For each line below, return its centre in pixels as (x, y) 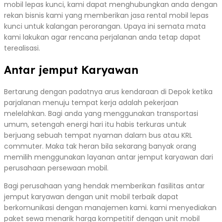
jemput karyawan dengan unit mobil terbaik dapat (91, 196)
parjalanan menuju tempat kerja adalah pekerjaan (91, 102)
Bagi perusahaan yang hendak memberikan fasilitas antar (104, 186)
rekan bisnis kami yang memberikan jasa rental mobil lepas (106, 15)
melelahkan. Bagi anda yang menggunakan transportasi (101, 113)
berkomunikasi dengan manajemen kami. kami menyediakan (110, 207)
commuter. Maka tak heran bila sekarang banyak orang (100, 146)
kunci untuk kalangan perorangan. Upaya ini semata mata (105, 26)
